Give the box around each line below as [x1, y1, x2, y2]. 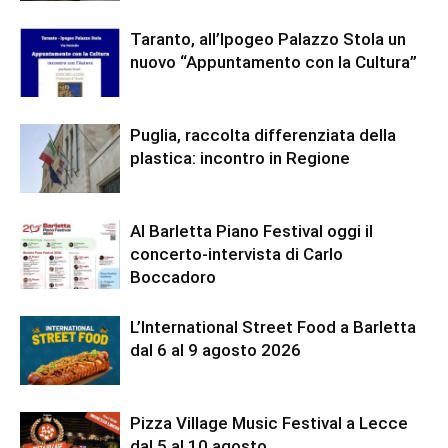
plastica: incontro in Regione [130, 148, 350, 169]
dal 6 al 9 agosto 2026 [130, 340, 301, 361]
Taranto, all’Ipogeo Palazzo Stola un [130, 29, 406, 50]
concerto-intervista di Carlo [130, 244, 343, 265]
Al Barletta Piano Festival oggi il [130, 221, 373, 242]
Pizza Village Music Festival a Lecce [130, 413, 408, 434]
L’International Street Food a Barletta [130, 317, 416, 338]
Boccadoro [130, 267, 216, 288]
